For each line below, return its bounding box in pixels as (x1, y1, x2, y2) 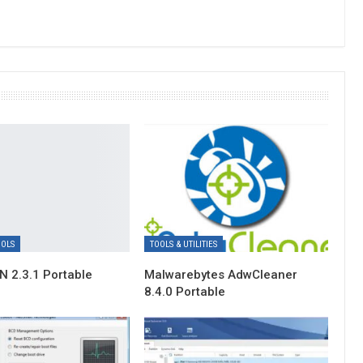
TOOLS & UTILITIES (150, 239, 218, 250)
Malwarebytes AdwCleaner (144, 267, 298, 283)
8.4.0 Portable (144, 284, 226, 300)
